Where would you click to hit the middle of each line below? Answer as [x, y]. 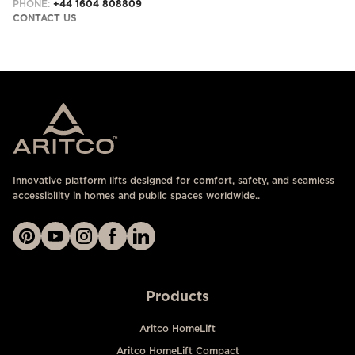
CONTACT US [45, 18]
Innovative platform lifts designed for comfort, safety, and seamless [174, 180]
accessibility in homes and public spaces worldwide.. [136, 195]
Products [177, 296]
